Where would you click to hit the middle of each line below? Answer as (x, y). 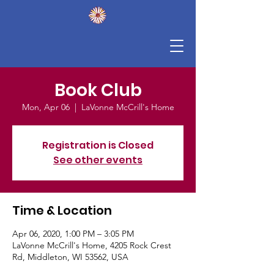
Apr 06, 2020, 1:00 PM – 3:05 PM (73, 234)
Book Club (98, 90)
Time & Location (62, 210)
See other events (98, 160)
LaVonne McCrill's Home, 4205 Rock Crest (92, 245)
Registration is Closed (98, 145)
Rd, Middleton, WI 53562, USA (70, 257)
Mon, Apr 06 (46, 107)
